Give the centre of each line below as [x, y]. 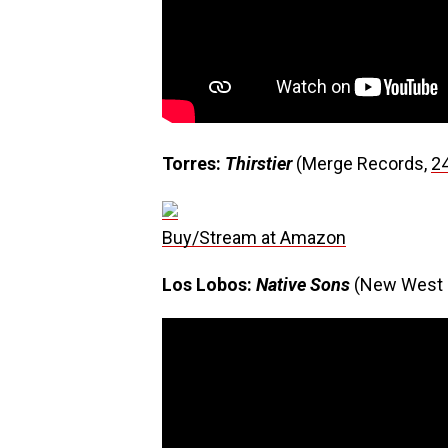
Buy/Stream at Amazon [254, 237]
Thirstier [258, 163]
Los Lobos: [209, 284]
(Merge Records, [361, 163]
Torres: [193, 163]
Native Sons [303, 284]
